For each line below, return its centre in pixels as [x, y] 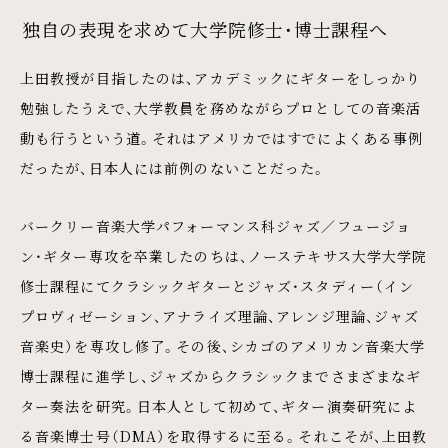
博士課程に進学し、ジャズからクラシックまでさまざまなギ [221, 375]
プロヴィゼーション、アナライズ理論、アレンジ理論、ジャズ [220, 315]
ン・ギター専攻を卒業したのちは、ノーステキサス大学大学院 [224, 255]
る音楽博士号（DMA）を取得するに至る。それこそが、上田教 [224, 435]
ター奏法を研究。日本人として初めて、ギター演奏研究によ [219, 405]
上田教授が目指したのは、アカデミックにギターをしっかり [221, 77]
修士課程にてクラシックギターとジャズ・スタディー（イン [217, 285]
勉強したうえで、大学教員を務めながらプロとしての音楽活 [221, 107]
